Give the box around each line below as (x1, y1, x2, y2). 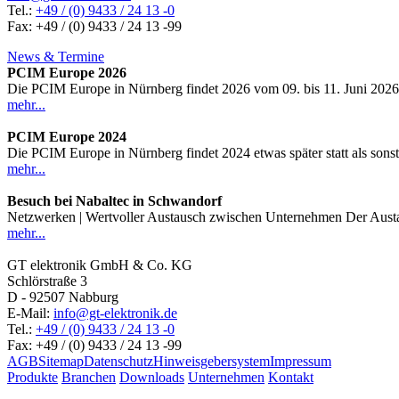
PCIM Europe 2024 (7, 128, 126, 144)
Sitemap (38, 353, 84, 369)
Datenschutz (84, 353, 153, 369)
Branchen (61, 369, 116, 385)
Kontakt (268, 369, 313, 385)
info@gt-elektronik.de (53, 305, 177, 321)
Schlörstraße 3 (7, 273, 87, 289)
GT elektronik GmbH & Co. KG (7, 256, 192, 273)
